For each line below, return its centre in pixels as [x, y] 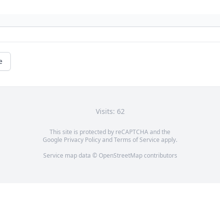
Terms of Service [137, 140]
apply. [168, 140]
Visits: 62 [110, 111]
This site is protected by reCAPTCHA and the [110, 132]
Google [53, 140]
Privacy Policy [82, 140]
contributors [160, 156]
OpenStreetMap [120, 156]
